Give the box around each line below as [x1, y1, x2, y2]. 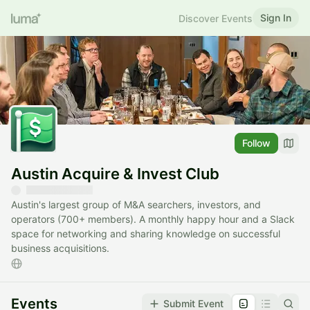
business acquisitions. [11, 242, 109, 255]
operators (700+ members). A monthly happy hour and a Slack [11, 213, 295, 226]
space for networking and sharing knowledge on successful [11, 228, 280, 240]
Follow [242, 137, 271, 149]
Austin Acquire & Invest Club [11, 165, 219, 183]
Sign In [260, 12, 291, 24]
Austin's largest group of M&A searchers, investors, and [11, 199, 261, 211]
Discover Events [179, 12, 253, 24]
